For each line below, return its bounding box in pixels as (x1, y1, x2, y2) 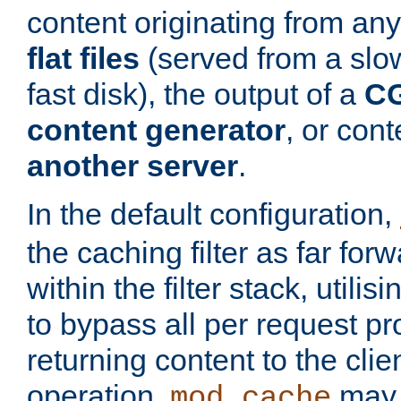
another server (27, 149, 238, 183)
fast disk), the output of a (27, 77, 364, 112)
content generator (27, 113, 286, 148)
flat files (27, 41, 140, 76)
